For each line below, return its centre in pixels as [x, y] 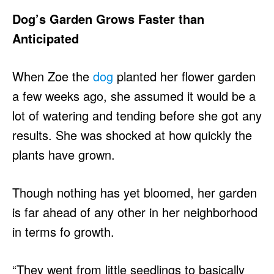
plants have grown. [64, 154]
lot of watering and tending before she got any [137, 115]
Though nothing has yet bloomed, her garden [135, 192]
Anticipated [46, 38]
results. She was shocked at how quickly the [132, 135]
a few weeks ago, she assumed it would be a [134, 96]
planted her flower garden [184, 76]
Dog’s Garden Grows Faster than [108, 19]
